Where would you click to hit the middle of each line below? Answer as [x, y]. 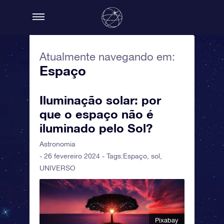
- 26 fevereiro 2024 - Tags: [81, 156]
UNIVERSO [57, 168]
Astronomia [57, 144]
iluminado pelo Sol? [96, 128]
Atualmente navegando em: [107, 56]
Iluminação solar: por [100, 100]
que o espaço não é [96, 114]
